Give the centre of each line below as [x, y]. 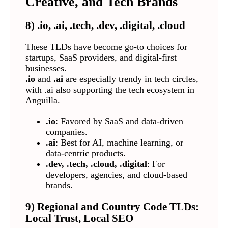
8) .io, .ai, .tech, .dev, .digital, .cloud [105, 25]
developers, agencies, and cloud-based [116, 174]
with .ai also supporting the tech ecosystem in [110, 89]
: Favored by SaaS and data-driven [119, 121]
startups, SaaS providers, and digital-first [101, 57]
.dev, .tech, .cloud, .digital [96, 164]
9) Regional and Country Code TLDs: [112, 206]
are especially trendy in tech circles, [131, 79]
